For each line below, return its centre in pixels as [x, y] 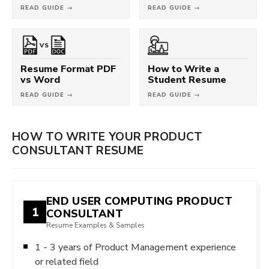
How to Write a [183, 69]
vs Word [40, 80]
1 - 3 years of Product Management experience [135, 247]
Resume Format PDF [68, 69]
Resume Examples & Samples [95, 225]
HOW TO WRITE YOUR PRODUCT [107, 136]
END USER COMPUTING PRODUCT [139, 201]
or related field [67, 261]
